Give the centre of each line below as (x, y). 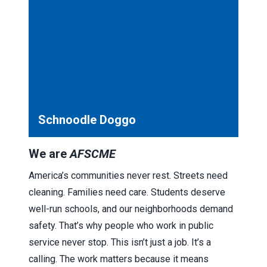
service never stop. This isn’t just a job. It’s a (120, 242)
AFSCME (93, 153)
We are (49, 153)
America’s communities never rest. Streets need (128, 175)
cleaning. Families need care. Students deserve (127, 192)
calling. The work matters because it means (119, 259)
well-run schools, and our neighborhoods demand (131, 209)
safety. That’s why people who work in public (121, 225)
